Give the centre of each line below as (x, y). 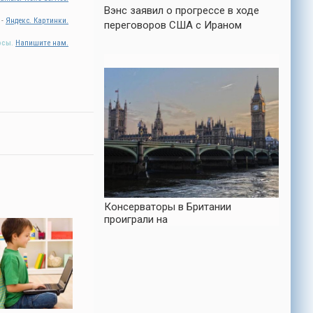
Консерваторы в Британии (168, 207)
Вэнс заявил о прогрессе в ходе (182, 10)
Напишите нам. (42, 43)
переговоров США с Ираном (173, 25)
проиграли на (136, 220)
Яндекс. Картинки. (37, 21)
